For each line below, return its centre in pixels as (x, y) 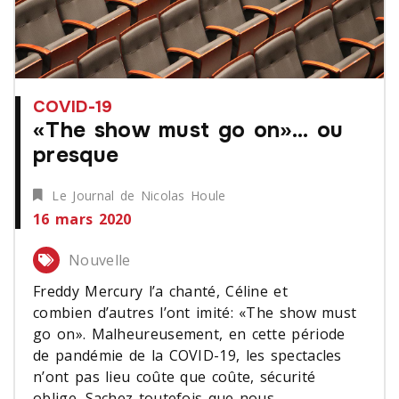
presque (76, 155)
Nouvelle (100, 260)
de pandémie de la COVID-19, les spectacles (187, 355)
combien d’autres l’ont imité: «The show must (195, 312)
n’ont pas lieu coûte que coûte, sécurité (175, 376)
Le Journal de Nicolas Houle (139, 195)
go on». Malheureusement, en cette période (189, 334)
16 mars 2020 (82, 219)
